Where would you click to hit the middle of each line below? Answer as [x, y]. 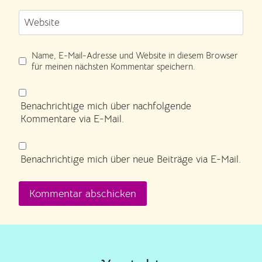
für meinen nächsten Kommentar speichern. [114, 67]
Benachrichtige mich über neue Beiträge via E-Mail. [131, 160]
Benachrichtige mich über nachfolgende [106, 106]
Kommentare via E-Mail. [73, 119]
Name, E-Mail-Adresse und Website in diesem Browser [135, 56]
